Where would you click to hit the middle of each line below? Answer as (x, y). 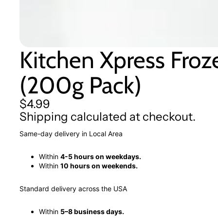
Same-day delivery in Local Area (71, 134)
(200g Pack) (81, 85)
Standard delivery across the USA (73, 189)
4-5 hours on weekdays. (101, 157)
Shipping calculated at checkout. (108, 117)
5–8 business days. (92, 212)
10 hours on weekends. (99, 166)
